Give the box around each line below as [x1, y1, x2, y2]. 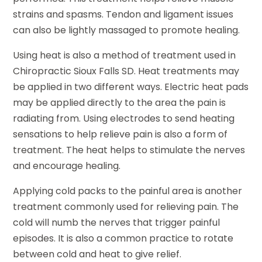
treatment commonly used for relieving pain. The [13, 200, 239, 214]
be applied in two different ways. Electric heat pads [13, 80, 249, 94]
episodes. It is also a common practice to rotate [13, 232, 234, 246]
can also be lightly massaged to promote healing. [13, 23, 240, 37]
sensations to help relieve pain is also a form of [13, 127, 228, 142]
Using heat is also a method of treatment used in [13, 49, 236, 63]
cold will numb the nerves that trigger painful [13, 216, 220, 230]
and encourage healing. [13, 159, 121, 173]
